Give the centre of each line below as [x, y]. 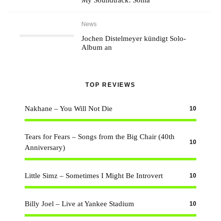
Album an [97, 47]
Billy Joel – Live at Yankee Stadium [79, 204]
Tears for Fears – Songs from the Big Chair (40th [100, 137]
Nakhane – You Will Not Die [69, 109]
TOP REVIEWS [110, 85]
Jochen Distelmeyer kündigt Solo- [134, 38]
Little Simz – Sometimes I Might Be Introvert [94, 176]
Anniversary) [45, 147]
